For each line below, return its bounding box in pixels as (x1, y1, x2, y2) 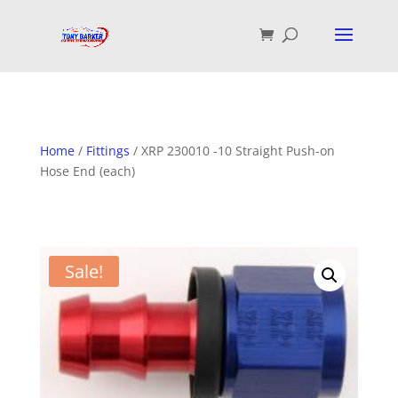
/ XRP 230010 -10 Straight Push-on (129, 142, 335, 159)
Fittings (85, 142, 130, 159)
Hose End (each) (39, 163, 135, 179)
